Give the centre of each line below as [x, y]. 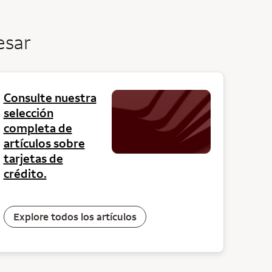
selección [28, 113]
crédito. [25, 173]
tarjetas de [33, 158]
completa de [38, 128]
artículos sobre [44, 143]
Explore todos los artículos [75, 216]
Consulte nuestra [50, 97]
